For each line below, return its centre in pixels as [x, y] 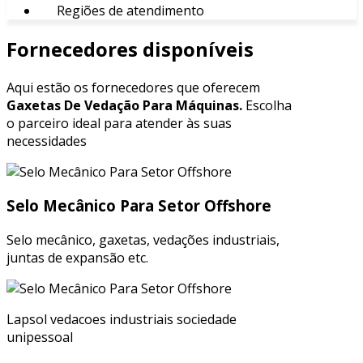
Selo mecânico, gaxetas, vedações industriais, [143, 240]
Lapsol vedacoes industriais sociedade [122, 320]
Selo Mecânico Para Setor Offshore [139, 206]
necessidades [47, 141]
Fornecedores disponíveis [130, 49]
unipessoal [40, 337]
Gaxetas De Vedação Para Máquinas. [124, 105]
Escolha [267, 105]
